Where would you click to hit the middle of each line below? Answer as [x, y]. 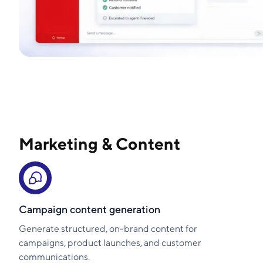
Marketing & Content [100, 144]
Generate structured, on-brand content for [108, 229]
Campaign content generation [90, 210]
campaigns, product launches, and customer [110, 243]
